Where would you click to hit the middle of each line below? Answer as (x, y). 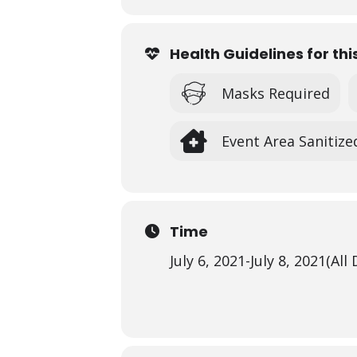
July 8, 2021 (288, 261)
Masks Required (276, 93)
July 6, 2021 (208, 261)
